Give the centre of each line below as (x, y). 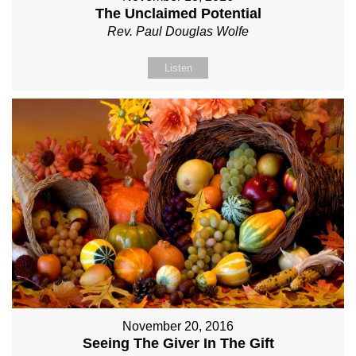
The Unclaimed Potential (178, 14)
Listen (178, 68)
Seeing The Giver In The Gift (178, 344)
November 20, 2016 (178, 327)
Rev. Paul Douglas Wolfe (178, 32)
